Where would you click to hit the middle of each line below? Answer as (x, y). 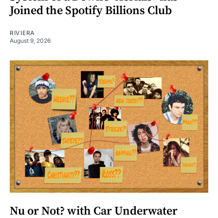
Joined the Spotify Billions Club (91, 11)
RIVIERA (22, 33)
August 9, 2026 (30, 41)
